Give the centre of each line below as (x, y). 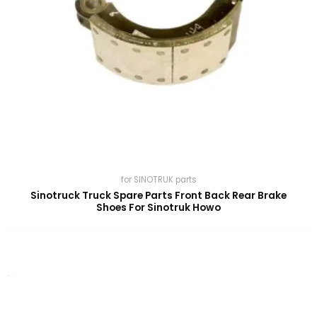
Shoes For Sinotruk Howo (158, 207)
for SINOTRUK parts (158, 179)
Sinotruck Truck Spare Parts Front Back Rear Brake (158, 195)
